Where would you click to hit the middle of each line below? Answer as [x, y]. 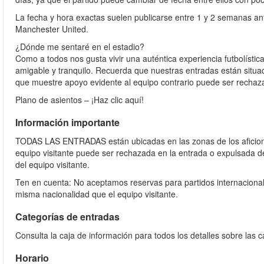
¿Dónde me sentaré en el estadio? [80, 47]
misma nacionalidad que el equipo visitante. [97, 194]
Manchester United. [52, 29]
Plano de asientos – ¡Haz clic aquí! [80, 100]
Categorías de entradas [67, 217]
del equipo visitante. [52, 164]
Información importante [67, 122]
